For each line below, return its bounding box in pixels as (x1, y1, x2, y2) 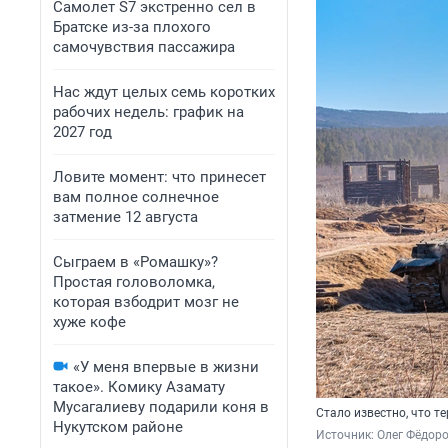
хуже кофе (53, 313, 126, 331)
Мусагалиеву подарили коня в (53, 398, 269, 416)
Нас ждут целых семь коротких (53, 83, 275, 101)
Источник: (316, 428, 377, 443)
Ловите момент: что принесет (53, 168, 266, 186)
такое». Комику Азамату (53, 378, 225, 396)
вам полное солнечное (53, 188, 219, 206)
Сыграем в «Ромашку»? (53, 253, 218, 271)
